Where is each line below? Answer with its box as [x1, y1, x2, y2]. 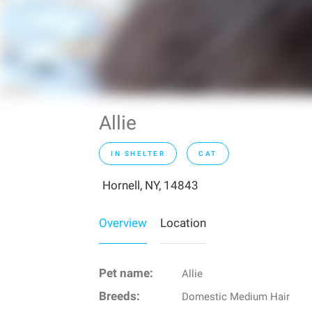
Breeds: [99, 290, 140, 304]
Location [160, 216, 206, 231]
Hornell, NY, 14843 [102, 178, 198, 193]
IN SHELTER [111, 150, 165, 158]
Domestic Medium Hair [181, 290, 290, 304]
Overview [99, 216, 147, 231]
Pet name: [99, 267, 153, 281]
